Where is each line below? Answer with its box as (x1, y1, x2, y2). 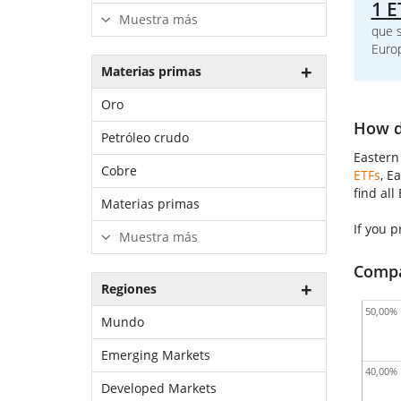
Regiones (101, 280, 157, 297)
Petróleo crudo (101, 129, 189, 146)
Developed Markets (101, 380, 217, 397)
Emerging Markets (101, 346, 210, 363)
